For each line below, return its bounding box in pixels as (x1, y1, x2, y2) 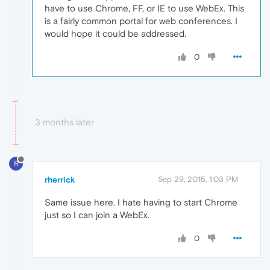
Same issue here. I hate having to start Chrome (45, 197, 237, 208)
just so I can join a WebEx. (45, 210, 149, 221)
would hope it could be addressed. (45, 28, 186, 39)
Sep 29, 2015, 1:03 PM (158, 175, 238, 184)
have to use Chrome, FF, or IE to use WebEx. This (45, 3, 244, 14)
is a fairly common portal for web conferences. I (45, 16, 237, 27)
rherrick (45, 175, 75, 185)
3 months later (35, 117, 94, 128)
